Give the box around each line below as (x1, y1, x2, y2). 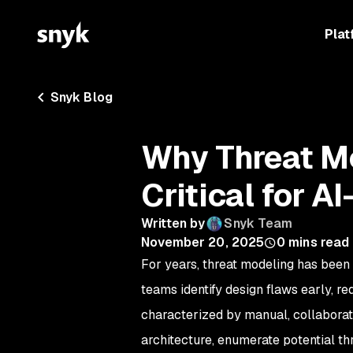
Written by (140, 215, 206, 232)
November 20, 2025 (140, 234, 265, 251)
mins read (288, 234, 350, 251)
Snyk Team (224, 215, 293, 232)
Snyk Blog (50, 89, 113, 106)
